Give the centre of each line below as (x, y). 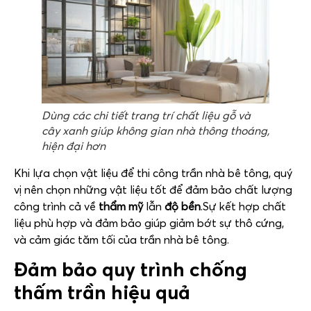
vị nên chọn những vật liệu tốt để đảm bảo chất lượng (153, 190)
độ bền (181, 207)
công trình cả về (56, 207)
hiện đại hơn (74, 146)
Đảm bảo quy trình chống (131, 269)
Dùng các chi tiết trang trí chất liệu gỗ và (146, 116)
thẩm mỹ (121, 207)
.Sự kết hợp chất (243, 207)
